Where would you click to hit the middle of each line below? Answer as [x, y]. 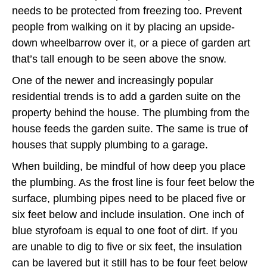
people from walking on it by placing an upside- [123, 27]
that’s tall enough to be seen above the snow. [119, 59]
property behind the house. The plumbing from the [131, 112]
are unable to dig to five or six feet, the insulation [127, 246]
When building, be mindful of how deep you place [129, 166]
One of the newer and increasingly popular [113, 80]
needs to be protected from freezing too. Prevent [127, 10]
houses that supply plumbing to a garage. [110, 145]
